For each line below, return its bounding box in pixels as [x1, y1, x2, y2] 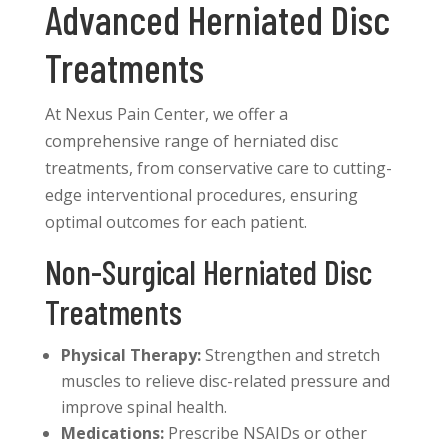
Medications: [60, 422, 164, 445]
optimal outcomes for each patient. [44, 211, 307, 234]
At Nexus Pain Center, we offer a [44, 103, 288, 126]
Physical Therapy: [60, 344, 201, 367]
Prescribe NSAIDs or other [163, 422, 367, 445]
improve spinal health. [60, 396, 227, 419]
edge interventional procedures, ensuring [44, 184, 358, 207]
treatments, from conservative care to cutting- [44, 157, 392, 180]
